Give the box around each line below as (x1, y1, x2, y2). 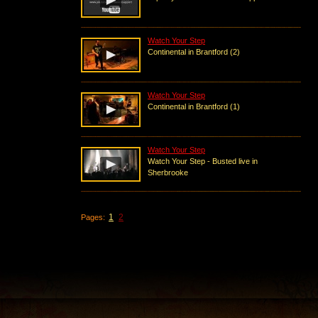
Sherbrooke (148, 168, 188, 177)
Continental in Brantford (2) (148, 48, 240, 56)
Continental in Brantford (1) (148, 102, 240, 111)
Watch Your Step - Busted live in (148, 157, 258, 165)
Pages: (81, 213, 105, 221)
